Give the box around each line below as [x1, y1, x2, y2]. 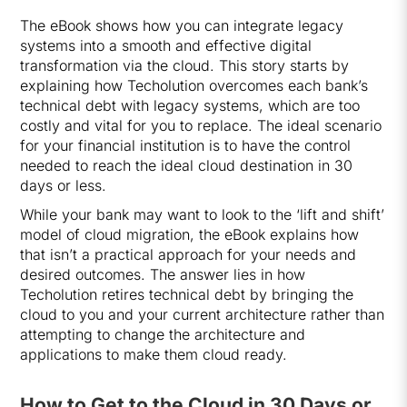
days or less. [20, 176, 107, 194]
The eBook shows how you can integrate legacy [20, 16, 344, 35]
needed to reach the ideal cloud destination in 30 [20, 156, 353, 174]
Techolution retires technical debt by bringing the [20, 285, 354, 303]
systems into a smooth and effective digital [20, 36, 313, 55]
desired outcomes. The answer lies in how [20, 265, 306, 283]
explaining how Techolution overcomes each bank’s [20, 76, 369, 94]
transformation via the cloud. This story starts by [20, 56, 350, 74]
